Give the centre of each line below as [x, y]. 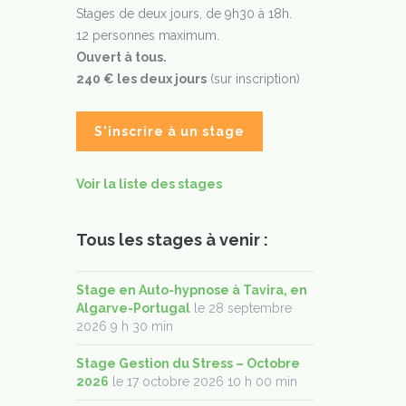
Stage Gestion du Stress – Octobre [188, 363]
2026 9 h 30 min [124, 326]
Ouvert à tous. [121, 57]
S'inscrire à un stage [169, 131]
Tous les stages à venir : [172, 240]
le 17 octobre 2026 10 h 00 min [203, 382]
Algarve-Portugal [133, 308]
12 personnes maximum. [147, 35]
